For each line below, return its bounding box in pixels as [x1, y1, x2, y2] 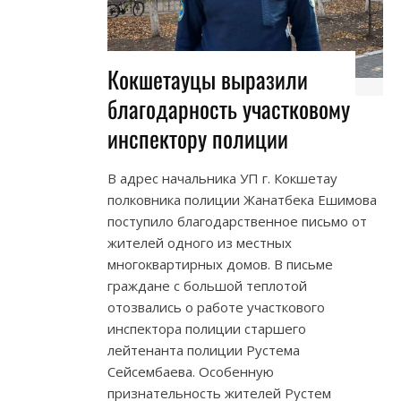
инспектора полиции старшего [107, 320, 306, 338]
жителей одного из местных [107, 234, 292, 252]
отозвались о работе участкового [107, 298, 325, 317]
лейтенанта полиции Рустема [107, 341, 300, 360]
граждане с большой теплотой [107, 277, 307, 295]
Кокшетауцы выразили [107, 62, 308, 98]
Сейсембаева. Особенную [107, 363, 274, 381]
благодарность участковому [107, 91, 350, 127]
